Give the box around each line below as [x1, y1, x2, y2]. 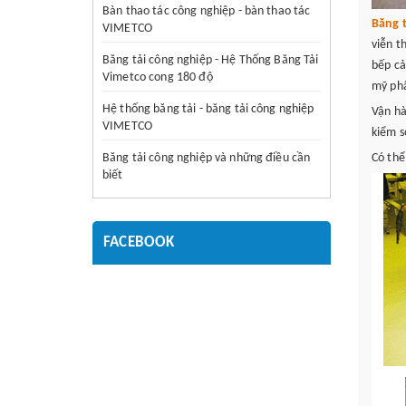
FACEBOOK [103, 235, 175, 250]
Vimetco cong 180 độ [102, 71, 213, 84]
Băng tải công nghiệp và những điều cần [102, 151, 311, 165]
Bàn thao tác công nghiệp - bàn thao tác [102, 5, 311, 18]
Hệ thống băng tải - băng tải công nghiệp [102, 102, 314, 116]
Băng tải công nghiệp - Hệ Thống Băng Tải [102, 53, 319, 67]
